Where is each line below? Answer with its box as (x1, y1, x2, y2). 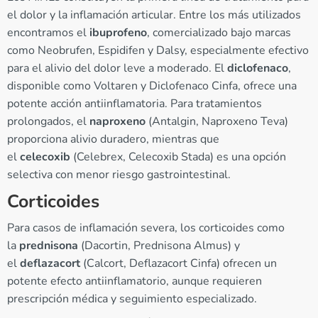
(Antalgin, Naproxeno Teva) (146, 114, 288, 130)
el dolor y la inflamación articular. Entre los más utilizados (7, 7, 301, 23)
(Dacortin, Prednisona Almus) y (78, 238, 240, 254)
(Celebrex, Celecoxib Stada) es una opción (70, 149, 286, 165)
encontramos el (7, 25, 89, 41)
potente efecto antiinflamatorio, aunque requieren (7, 273, 262, 290)
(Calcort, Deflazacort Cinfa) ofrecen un (80, 256, 277, 272)
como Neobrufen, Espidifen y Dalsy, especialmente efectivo (7, 43, 309, 59)
